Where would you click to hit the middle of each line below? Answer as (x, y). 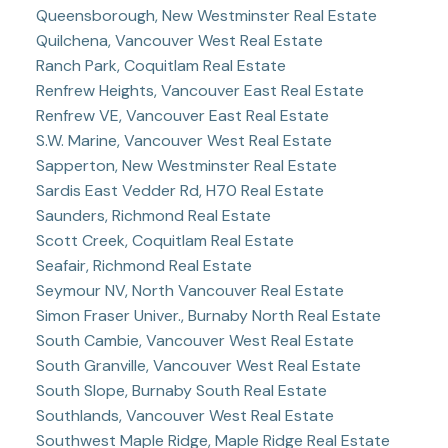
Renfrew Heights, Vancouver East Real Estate (199, 90)
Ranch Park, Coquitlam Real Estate (160, 65)
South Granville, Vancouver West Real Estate (198, 365)
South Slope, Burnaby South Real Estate (181, 390)
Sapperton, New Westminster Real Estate (186, 165)
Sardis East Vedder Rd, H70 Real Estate (179, 190)
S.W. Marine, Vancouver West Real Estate (183, 140)
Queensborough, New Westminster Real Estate (206, 15)
